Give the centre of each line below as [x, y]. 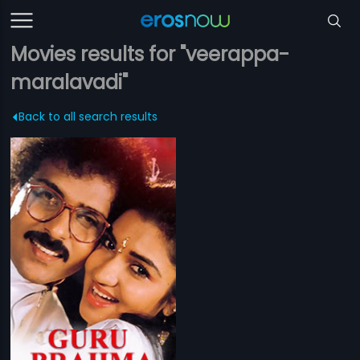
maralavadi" [70, 82]
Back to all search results [88, 117]
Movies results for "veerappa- [150, 54]
